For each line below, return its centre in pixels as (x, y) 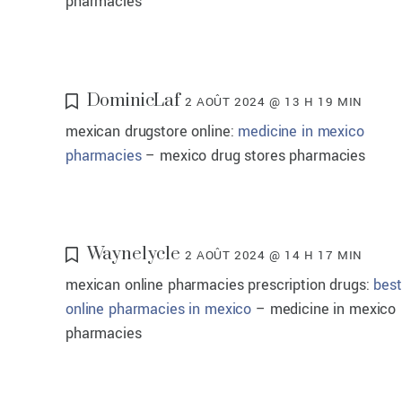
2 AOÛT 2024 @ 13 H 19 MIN (273, 101)
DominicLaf (134, 100)
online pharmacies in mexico (159, 309)
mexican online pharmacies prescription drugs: (220, 284)
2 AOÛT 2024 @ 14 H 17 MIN (273, 255)
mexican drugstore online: (152, 131)
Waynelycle (134, 254)
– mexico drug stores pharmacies (253, 155)
